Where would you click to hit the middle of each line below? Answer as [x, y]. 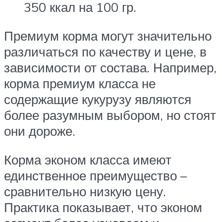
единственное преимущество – [95, 175]
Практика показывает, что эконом [103, 207]
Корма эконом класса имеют [88, 159]
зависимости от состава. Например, [110, 67]
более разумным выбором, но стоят [110, 115]
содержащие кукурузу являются [98, 99]
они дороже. [40, 131]
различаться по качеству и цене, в [105, 52]
